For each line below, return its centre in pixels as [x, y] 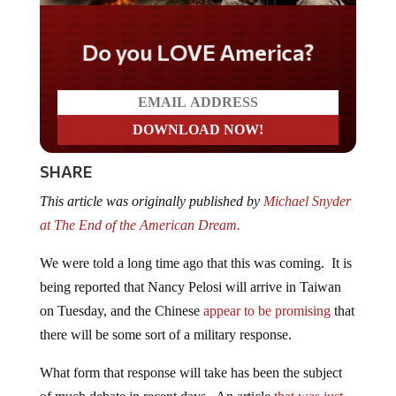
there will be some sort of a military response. [165, 335]
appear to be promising [267, 311]
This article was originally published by [149, 201]
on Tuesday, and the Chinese [121, 311]
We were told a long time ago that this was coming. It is [195, 263]
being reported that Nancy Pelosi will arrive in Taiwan [190, 287]
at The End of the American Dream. [141, 225]
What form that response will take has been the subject [190, 373]
